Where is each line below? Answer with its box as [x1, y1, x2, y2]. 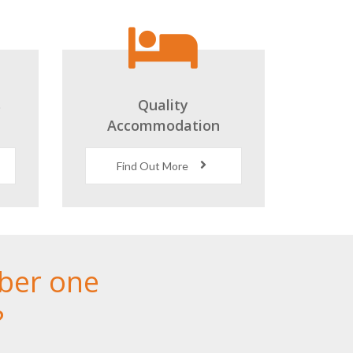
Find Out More [117, 159, 191, 173]
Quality [138, 95, 189, 114]
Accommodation [106, 116, 220, 135]
